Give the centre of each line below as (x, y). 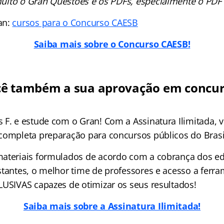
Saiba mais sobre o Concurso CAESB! (112, 44)
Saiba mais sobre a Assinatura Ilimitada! (112, 206)
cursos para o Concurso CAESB (75, 23)
